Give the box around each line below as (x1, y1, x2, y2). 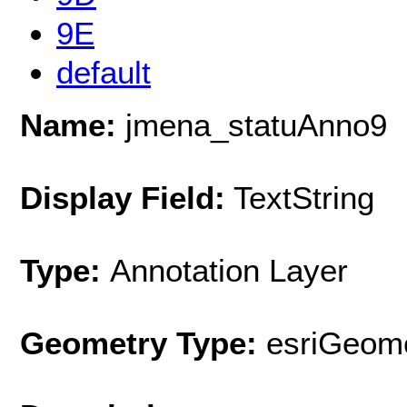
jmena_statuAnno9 (116, 106, 387, 143)
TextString (225, 179, 374, 215)
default (56, 55, 151, 91)
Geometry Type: (20, 324, 257, 361)
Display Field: (20, 179, 225, 215)
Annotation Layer (110, 252, 348, 288)
